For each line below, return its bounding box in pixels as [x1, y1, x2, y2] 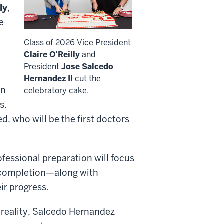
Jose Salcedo [61, 61, 113, 72]
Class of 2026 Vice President [24, 37, 131, 48]
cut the [73, 73, 101, 84]
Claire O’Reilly [24, 49, 80, 60]
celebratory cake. [24, 85, 89, 96]
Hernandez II [24, 73, 73, 84]
